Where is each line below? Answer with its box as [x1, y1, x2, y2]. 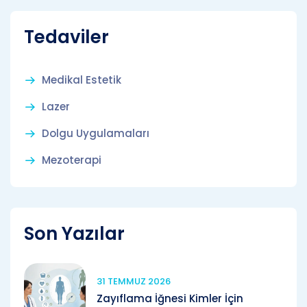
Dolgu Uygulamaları [42, 125, 149, 140]
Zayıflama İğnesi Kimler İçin [97, 291, 243, 306]
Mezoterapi [42, 152, 101, 167]
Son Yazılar [24, 221, 125, 246]
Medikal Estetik [42, 72, 121, 87]
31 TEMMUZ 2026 [97, 274, 171, 288]
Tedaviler [24, 24, 109, 49]
